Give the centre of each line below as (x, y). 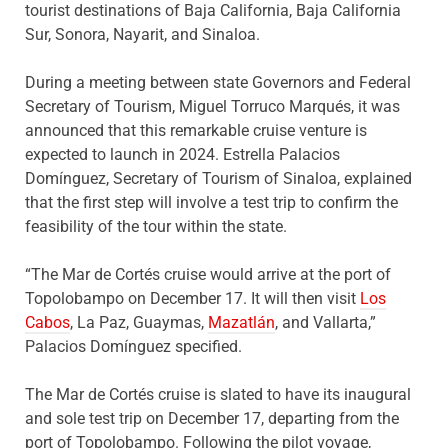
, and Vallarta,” (325, 322)
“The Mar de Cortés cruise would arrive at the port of (208, 274)
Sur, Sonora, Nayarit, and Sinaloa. (142, 34)
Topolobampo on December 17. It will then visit (192, 298)
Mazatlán (241, 322)
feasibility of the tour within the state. (156, 226)
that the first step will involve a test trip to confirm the (211, 202)
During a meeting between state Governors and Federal (218, 82)
